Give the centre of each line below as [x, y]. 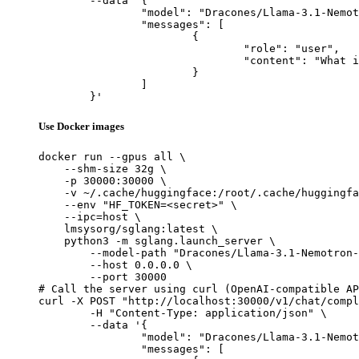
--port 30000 [103, 277]
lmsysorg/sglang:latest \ [128, 229]
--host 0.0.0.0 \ [115, 265]
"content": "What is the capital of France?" [141, 60]
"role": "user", [141, 48]
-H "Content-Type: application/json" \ [64, 313]
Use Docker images [81, 127]
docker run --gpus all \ [112, 157]
